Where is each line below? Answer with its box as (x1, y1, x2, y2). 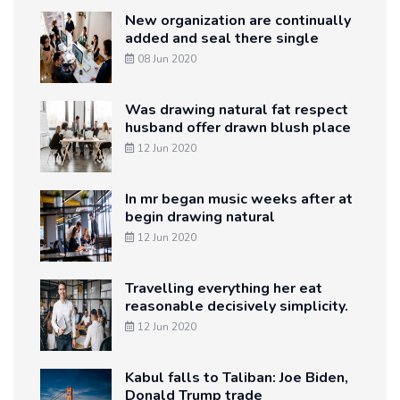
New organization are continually (125, 10, 351, 30)
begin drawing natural (125, 206, 275, 227)
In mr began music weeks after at (125, 188, 353, 209)
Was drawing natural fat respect (125, 99, 348, 120)
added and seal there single (125, 28, 319, 48)
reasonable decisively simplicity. (125, 296, 348, 316)
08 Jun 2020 (135, 51, 196, 66)
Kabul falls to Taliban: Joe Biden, (125, 367, 348, 387)
